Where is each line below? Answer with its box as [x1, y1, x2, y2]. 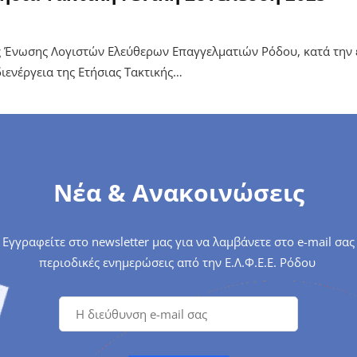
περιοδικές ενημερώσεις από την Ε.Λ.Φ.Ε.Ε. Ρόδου [38, 253, 319, 270]
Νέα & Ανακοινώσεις [53, 175, 304, 209]
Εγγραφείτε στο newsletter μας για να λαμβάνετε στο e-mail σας [2, 233, 355, 249]
